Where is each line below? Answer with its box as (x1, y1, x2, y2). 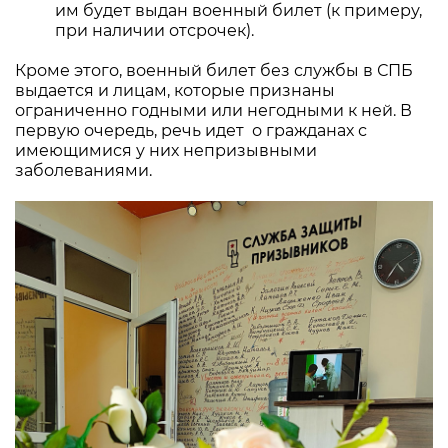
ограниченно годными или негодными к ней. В (15, 100, 412, 120)
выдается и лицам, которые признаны (15, 80, 335, 100)
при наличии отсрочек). (55, 20, 254, 40)
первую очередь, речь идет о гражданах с (15, 120, 367, 140)
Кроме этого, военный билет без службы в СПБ (15, 60, 413, 80)
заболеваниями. (15, 160, 152, 180)
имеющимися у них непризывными (15, 140, 317, 160)
